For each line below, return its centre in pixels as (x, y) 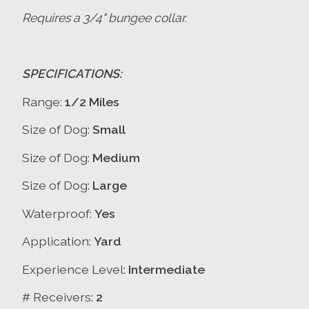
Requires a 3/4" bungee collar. (104, 18)
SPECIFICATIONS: (72, 74)
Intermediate (167, 269)
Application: (57, 241)
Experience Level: (74, 269)
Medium (116, 157)
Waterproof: (57, 213)
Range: (42, 101)
